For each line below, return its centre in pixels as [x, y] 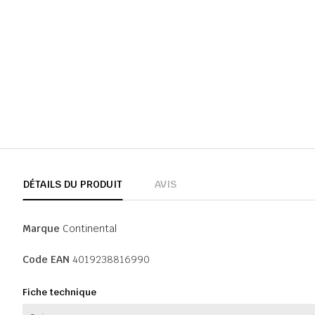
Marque [41, 229]
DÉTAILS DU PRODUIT [73, 184]
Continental [90, 229]
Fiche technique [59, 292]
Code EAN [46, 259]
